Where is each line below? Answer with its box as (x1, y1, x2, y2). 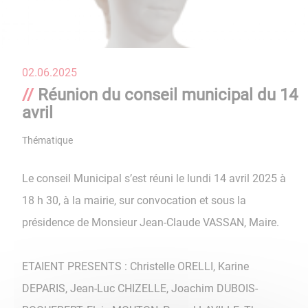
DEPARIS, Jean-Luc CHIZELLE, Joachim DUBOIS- (22, 282, 258, 296)
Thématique (22, 135, 73, 147)
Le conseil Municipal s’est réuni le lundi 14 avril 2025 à (22, 172, 286, 186)
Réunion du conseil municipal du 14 (38, 85, 298, 105)
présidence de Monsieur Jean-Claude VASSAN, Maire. (22, 216, 279, 230)
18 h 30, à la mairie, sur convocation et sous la (22, 194, 246, 208)
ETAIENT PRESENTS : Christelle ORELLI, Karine (22, 260, 249, 274)
